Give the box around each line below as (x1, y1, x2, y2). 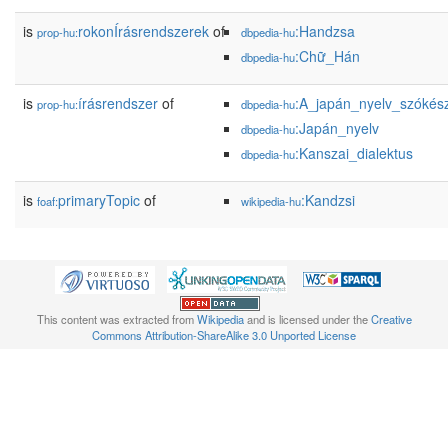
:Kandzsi (301, 190, 355, 210)
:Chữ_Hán (295, 46, 360, 66)
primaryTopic (58, 190, 140, 210)
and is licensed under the (243, 311, 371, 328)
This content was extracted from (36, 311, 197, 328)
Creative (370, 311, 412, 328)
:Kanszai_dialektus (295, 143, 413, 163)
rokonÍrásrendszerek (78, 21, 209, 41)
